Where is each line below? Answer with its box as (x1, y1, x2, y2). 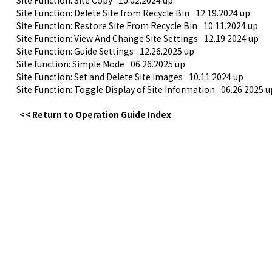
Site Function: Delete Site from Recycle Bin (16, 7, 189, 19)
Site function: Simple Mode (16, 58, 124, 70)
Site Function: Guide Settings (16, 45, 134, 57)
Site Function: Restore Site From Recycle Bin (16, 19, 197, 32)
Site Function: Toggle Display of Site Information (16, 83, 215, 95)
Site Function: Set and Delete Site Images (16, 70, 183, 83)
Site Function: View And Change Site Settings (16, 32, 198, 44)
